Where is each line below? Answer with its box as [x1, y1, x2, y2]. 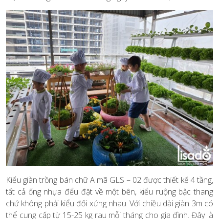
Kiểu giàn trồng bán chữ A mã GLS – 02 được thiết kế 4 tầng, [6, 174, 213, 185]
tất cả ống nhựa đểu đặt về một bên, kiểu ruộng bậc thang [6, 186, 213, 197]
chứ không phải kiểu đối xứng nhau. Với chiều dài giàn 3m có [6, 197, 213, 209]
